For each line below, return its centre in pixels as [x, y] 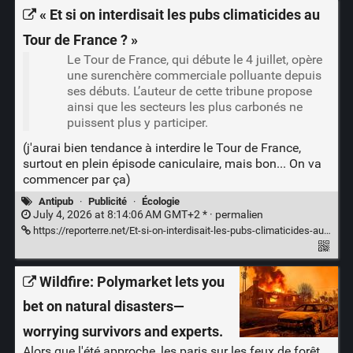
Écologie [161, 201]
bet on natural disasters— [103, 307]
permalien [239, 214]
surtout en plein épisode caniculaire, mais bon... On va [172, 163]
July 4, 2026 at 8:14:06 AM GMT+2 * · [123, 214]
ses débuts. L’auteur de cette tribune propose [189, 91]
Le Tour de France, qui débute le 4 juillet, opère [194, 59]
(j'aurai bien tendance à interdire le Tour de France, [162, 147]
